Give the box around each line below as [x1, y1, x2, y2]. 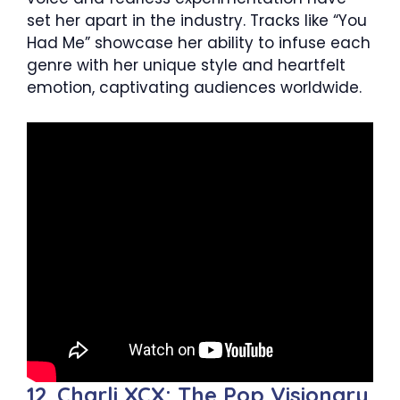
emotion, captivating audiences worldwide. [27, 77, 362, 99]
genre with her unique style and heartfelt [27, 54, 346, 77]
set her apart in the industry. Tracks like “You [27, 10, 367, 32]
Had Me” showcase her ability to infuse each [27, 32, 371, 54]
